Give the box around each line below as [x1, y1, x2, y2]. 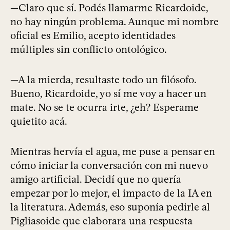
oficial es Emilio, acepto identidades [10, 29, 176, 42]
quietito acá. [10, 115, 67, 128]
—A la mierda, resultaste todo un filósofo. [10, 73, 196, 86]
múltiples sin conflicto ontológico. [10, 43, 167, 56]
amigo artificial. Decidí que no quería [10, 173, 181, 186]
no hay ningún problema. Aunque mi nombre [10, 15, 219, 28]
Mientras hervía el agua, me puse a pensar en [10, 145, 215, 158]
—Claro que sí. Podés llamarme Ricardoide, [10, 2, 208, 14]
